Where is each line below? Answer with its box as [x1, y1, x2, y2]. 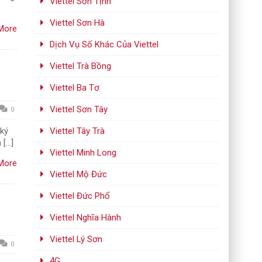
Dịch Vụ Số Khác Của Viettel [50, 39, 159, 50]
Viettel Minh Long [50, 147, 117, 158]
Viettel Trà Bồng [50, 61, 112, 71]
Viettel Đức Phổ [50, 191, 111, 201]
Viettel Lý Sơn [50, 234, 103, 244]
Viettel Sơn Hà [50, 18, 105, 28]
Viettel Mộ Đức [50, 169, 108, 180]
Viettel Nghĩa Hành [50, 212, 122, 223]
